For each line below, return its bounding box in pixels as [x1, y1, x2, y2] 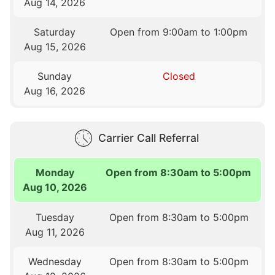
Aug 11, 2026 [25, 225, 85, 238]
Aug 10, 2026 [23, 180, 88, 193]
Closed [162, 70, 195, 83]
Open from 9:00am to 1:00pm [110, 26, 248, 39]
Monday [36, 166, 75, 179]
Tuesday [35, 211, 74, 223]
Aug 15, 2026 [23, 41, 86, 53]
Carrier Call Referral [98, 131, 199, 144]
